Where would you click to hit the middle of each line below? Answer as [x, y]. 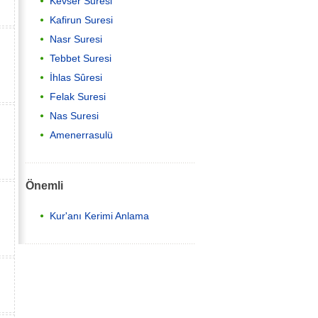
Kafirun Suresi [81, 20]
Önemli [44, 185]
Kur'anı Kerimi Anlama [99, 216]
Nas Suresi [74, 116]
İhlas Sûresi [76, 78]
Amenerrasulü [81, 135]
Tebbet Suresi [81, 59]
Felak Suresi [78, 97]
